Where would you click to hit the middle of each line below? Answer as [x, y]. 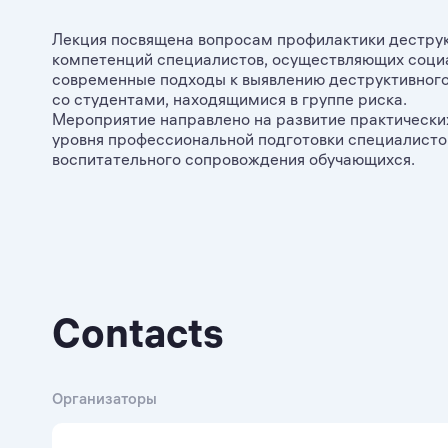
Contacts [138, 333]
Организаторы [104, 399]
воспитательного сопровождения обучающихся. [233, 159]
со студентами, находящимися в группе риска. [229, 99]
